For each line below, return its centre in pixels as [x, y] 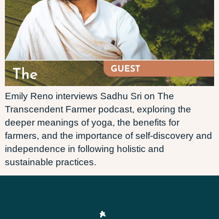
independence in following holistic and [85, 149]
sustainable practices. [51, 162]
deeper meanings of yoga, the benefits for [92, 122]
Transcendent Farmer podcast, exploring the [98, 109]
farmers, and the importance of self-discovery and [109, 136]
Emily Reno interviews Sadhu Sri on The [89, 96]
